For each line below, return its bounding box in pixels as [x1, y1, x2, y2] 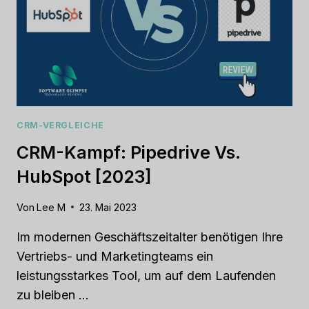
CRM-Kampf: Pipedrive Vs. [17, 142, 240, 163]
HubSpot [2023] [17, 166, 152, 188]
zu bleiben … [17, 287, 89, 302]
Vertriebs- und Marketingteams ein [17, 248, 213, 263]
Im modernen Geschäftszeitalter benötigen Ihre [17, 229, 283, 244]
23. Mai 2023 [79, 201, 137, 213]
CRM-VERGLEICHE [17, 119, 104, 130]
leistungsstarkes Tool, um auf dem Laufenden [17, 268, 276, 283]
